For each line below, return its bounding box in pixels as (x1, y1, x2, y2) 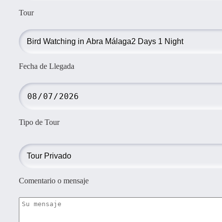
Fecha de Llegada (19, 61, 74, 70)
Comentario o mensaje (19, 176, 89, 185)
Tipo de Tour (19, 117, 59, 126)
